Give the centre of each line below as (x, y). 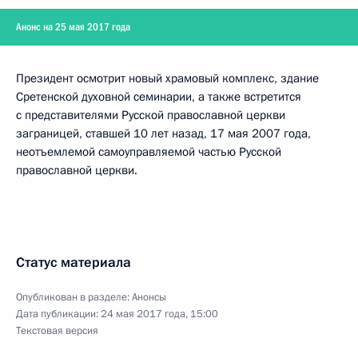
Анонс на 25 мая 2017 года (73, 27)
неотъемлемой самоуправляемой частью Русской (149, 152)
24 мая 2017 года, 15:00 (159, 314)
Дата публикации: (58, 314)
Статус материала (74, 263)
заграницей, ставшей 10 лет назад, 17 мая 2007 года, (163, 133)
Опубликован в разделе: (74, 297)
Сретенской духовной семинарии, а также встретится (159, 97)
